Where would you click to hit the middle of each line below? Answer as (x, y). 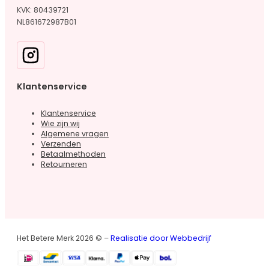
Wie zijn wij (60, 124)
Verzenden (61, 144)
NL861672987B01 (47, 22)
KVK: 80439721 (43, 10)
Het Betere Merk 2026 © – (64, 238)
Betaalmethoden (73, 154)
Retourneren (64, 165)
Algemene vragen (75, 134)
